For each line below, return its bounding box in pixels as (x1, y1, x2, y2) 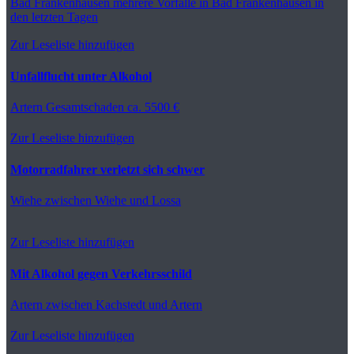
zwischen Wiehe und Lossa (42, 193, 181, 207)
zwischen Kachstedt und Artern (43, 297, 202, 311)
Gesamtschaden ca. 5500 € (43, 100, 179, 114)
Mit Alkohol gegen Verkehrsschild (10, 266, 192, 281)
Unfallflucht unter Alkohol (10, 69, 152, 83)
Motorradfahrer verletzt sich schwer (10, 162, 205, 176)
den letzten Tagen (10, 9, 98, 24)
